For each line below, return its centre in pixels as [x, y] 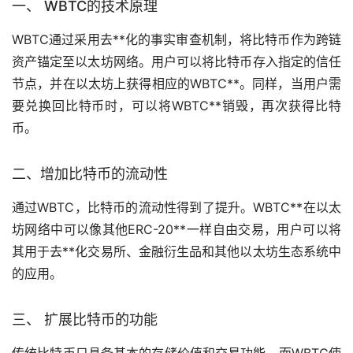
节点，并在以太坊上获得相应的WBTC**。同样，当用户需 [176, 83]
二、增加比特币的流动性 [90, 173]
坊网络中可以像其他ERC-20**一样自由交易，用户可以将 [176, 229]
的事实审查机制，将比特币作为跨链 [240, 39]
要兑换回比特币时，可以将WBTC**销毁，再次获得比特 [176, 105]
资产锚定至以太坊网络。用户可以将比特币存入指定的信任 [176, 61]
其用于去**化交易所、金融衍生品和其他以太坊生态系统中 [176, 251]
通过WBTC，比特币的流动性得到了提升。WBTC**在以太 [176, 207]
